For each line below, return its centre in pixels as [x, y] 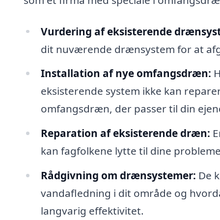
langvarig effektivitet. [92, 211]
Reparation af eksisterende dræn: [125, 133]
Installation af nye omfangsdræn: [126, 73]
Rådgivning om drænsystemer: [118, 176]
